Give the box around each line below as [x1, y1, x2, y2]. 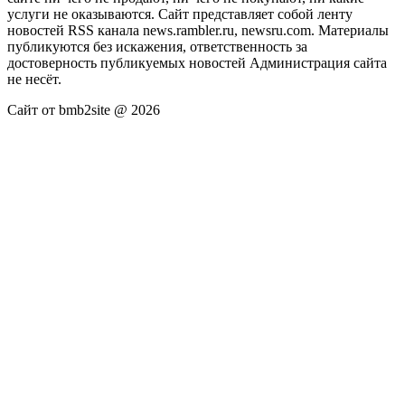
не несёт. [7, 71, 61, 87]
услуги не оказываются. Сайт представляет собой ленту [7, 5, 353, 22]
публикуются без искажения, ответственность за [7, 38, 307, 54]
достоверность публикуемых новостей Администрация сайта [7, 54, 387, 71]
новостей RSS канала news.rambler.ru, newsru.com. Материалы [7, 22, 389, 38]
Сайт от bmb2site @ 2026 [7, 101, 160, 118]
